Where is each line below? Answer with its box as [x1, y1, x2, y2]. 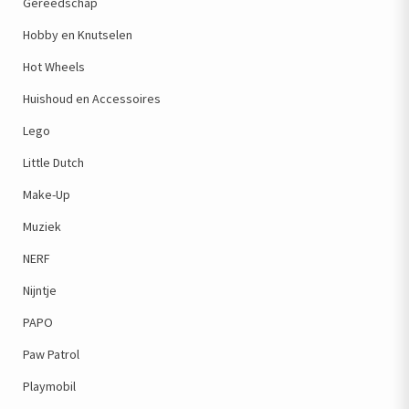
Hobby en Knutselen [23, 26, 132, 43]
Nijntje [23, 282, 57, 299]
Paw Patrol [23, 346, 79, 362]
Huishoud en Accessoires [23, 90, 161, 107]
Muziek [23, 218, 61, 235]
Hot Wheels [23, 58, 85, 75]
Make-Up [23, 186, 70, 203]
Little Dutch [23, 154, 84, 171]
